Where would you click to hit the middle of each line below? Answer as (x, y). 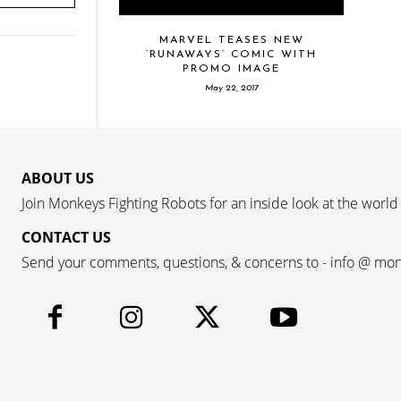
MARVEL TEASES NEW (231, 40)
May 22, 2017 (231, 88)
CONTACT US (66, 237)
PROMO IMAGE (231, 68)
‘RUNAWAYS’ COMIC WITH (231, 54)
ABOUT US (58, 178)
